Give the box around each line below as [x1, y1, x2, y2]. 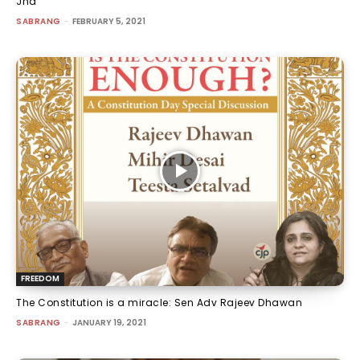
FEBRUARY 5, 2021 [72, 14, 145, 27]
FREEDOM [21, 272, 59, 285]
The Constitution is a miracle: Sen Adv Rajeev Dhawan [16, 296, 302, 310]
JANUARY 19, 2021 [72, 317, 146, 329]
